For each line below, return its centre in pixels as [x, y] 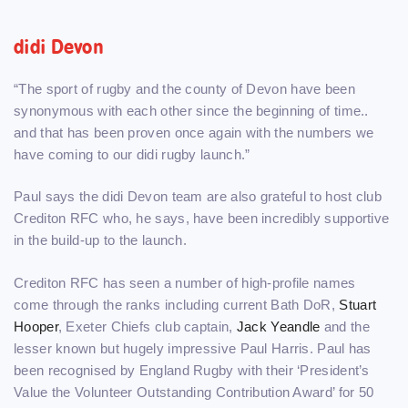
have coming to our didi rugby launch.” [132, 154]
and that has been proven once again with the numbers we [194, 132]
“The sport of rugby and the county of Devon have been [184, 88]
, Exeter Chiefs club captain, [147, 326]
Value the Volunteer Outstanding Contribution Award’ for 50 [194, 392]
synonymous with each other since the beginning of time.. [191, 110]
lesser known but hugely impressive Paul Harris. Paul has [193, 348]
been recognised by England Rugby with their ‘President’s [192, 370]
